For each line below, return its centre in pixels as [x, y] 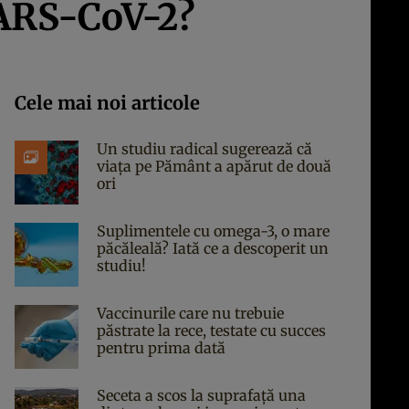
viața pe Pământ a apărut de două [214, 166]
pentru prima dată [161, 348]
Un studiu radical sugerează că [204, 149]
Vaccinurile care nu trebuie [190, 313]
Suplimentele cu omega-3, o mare [213, 231]
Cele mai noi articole [107, 103]
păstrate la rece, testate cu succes [211, 330]
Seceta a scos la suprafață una [201, 395]
